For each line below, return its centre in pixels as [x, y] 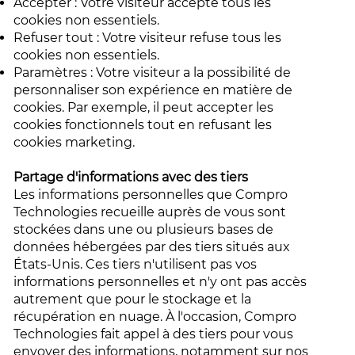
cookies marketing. [76, 142]
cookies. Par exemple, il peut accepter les [144, 107]
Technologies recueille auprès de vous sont [150, 212]
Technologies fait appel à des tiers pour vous [154, 334]
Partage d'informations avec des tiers [133, 177]
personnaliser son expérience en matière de [153, 90]
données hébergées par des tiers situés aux [152, 247]
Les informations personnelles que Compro [151, 195]
